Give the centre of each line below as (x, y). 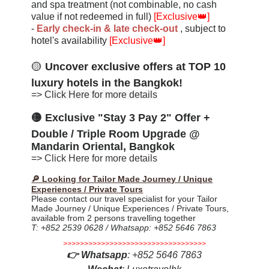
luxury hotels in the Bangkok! (107, 83)
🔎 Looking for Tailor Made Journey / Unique (122, 179)
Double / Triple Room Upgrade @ (116, 134)
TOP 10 (207, 66)
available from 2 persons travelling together (114, 218)
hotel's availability (71, 40)
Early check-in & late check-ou (106, 28)
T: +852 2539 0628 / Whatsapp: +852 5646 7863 (124, 227)
